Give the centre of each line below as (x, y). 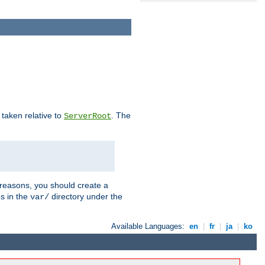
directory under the (86, 196)
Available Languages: (149, 226)
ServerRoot (88, 116)
